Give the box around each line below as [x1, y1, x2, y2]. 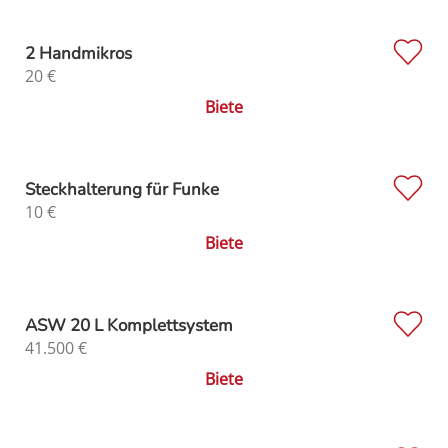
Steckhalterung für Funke [25, 177, 219, 201]
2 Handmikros [25, 41, 132, 65]
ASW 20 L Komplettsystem [25, 313, 233, 337]
